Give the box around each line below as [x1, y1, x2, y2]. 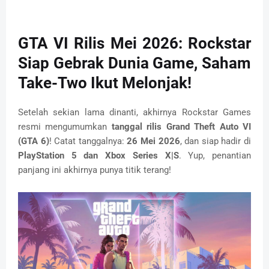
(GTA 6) [18, 136, 49, 147]
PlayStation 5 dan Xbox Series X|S [18, 150, 179, 162]
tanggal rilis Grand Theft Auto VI [111, 121, 252, 133]
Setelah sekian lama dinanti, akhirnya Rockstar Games [18, 107, 251, 118]
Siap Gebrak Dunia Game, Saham [18, 54, 251, 73]
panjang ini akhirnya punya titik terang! [18, 165, 171, 176]
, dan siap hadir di [180, 136, 252, 147]
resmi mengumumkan [18, 121, 112, 133]
